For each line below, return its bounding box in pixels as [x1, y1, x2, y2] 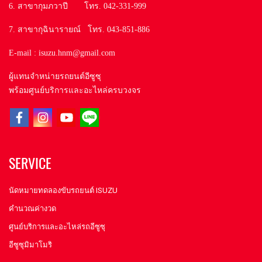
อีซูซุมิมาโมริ [9, 240, 52, 249]
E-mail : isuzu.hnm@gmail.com [9, 48, 115, 57]
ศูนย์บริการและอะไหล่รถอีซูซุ [9, 222, 105, 231]
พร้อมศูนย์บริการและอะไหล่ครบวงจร [9, 85, 141, 95]
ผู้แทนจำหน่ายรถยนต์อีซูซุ [9, 71, 101, 81]
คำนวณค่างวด [9, 204, 56, 213]
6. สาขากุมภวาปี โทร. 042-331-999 [9, 1, 146, 11]
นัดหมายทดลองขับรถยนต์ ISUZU [9, 186, 118, 195]
